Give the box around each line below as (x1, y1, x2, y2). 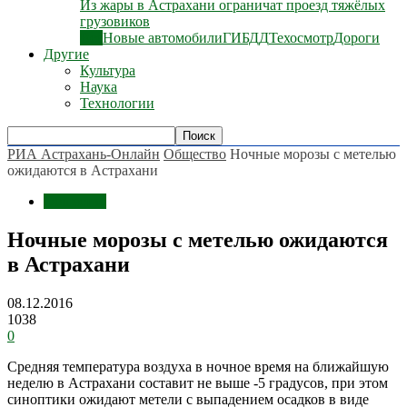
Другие (44, 46, 89, 62)
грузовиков (80, 14, 150, 29)
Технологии (80, 95, 154, 111)
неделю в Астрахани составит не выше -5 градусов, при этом (7, 374, 388, 391)
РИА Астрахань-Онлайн (7, 146, 160, 162)
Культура (80, 63, 135, 78)
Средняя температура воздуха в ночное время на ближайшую (7, 358, 389, 374)
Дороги (333, 30, 380, 45)
